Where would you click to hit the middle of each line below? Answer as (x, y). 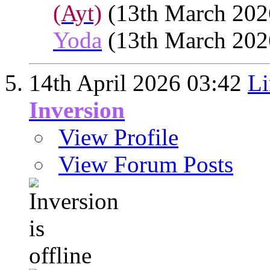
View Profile (118, 137)
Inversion (77, 110)
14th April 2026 (108, 83)
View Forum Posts (146, 165)
